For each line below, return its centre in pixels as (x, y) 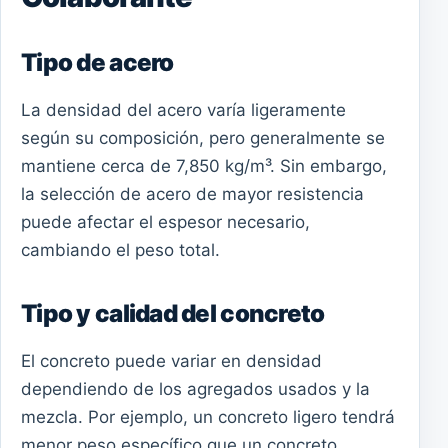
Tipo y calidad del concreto (173, 314)
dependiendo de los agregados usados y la (195, 389)
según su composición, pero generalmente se (203, 138)
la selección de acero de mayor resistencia (192, 194)
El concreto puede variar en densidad (171, 361)
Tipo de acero (97, 63)
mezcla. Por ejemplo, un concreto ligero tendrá (208, 417)
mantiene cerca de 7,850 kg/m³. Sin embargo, (204, 166)
